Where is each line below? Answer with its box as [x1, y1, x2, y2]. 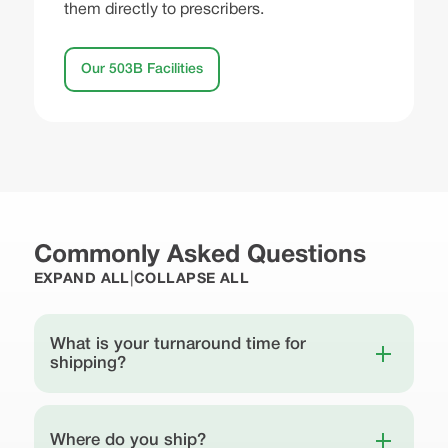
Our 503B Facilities [80, 62, 203, 76]
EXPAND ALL [33, 272, 130, 286]
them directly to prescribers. [63, 2, 264, 17]
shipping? [49, 355, 126, 371]
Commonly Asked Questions [33, 243, 366, 267]
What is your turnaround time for [49, 336, 306, 352]
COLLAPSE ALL [133, 272, 250, 286]
